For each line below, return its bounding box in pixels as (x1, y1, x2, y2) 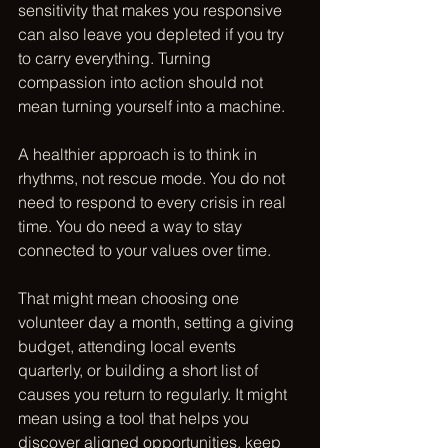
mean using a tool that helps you (18, 408, 253, 428)
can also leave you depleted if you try (18, 24, 288, 44)
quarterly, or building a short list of (18, 360, 262, 380)
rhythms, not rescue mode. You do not (18, 168, 289, 188)
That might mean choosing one (18, 288, 243, 308)
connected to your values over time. (18, 240, 271, 260)
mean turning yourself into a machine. (18, 96, 285, 116)
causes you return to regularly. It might (18, 384, 291, 404)
